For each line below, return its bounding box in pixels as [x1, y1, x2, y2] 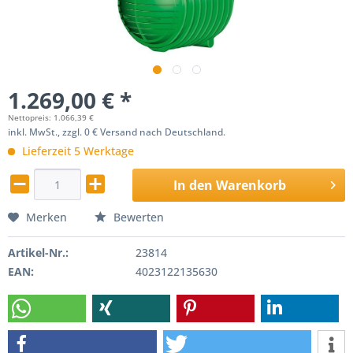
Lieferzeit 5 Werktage [19, 143, 134, 158]
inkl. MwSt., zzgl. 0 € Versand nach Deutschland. [8, 125, 225, 139]
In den [173, 176, 213, 194]
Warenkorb [215, 176, 286, 194]
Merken [26, 210, 67, 225]
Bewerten [110, 210, 164, 225]
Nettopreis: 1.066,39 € [8, 112, 94, 123]
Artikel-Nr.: [8, 245, 69, 260]
